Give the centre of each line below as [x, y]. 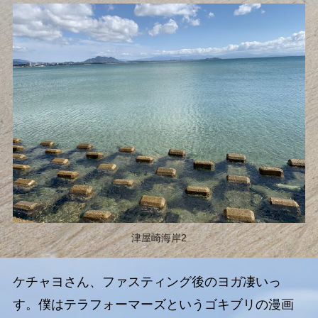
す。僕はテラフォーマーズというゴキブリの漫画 [153, 304]
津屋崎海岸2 [159, 238]
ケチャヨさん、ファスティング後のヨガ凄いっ [147, 281]
